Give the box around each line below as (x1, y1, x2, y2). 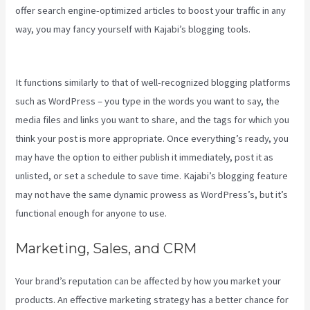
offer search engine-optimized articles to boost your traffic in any (15, 3, 286, 17)
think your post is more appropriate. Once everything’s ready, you (15, 132, 289, 145)
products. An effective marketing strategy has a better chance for (15, 293, 289, 307)
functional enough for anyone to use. (15, 207, 167, 219)
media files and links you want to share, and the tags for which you (15, 113, 290, 126)
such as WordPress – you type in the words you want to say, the (15, 95, 280, 107)
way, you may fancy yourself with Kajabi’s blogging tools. (15, 22, 253, 35)
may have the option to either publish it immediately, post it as (15, 151, 274, 163)
